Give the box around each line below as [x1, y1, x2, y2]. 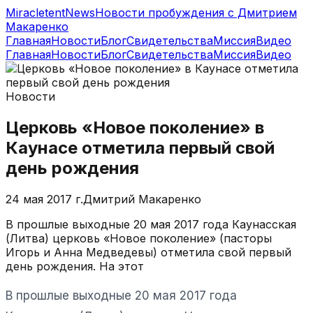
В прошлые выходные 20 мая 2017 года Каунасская [6, 217, 296, 231]
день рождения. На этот [6, 259, 144, 273]
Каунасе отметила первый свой [6, 137, 275, 158]
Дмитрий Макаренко [83, 191, 201, 206]
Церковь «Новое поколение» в [6, 117, 264, 138]
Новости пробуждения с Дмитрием [95, 6, 297, 20]
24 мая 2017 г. [6, 191, 83, 206]
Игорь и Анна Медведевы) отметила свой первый [6, 245, 291, 259]
